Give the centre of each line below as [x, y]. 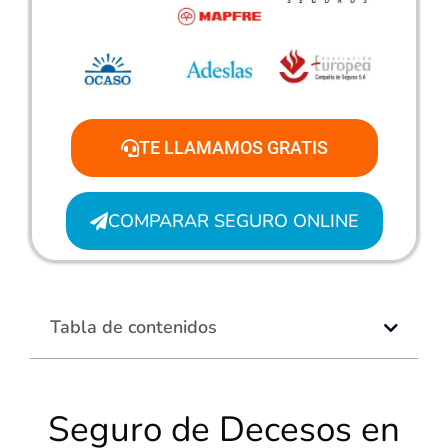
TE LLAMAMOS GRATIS [233, 148]
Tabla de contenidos [133, 327]
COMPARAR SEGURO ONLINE [233, 221]
